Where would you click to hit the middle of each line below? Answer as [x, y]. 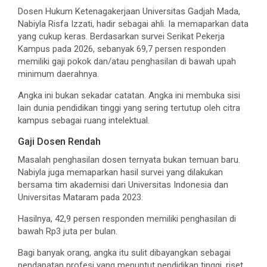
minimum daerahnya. [58, 74]
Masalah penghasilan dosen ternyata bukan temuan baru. [129, 159]
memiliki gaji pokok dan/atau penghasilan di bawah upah [127, 61]
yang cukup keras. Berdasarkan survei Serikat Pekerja [121, 36]
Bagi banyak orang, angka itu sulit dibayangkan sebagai [124, 252]
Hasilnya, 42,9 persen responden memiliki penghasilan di [127, 218]
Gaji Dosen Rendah [59, 141]
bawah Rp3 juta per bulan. [68, 231]
